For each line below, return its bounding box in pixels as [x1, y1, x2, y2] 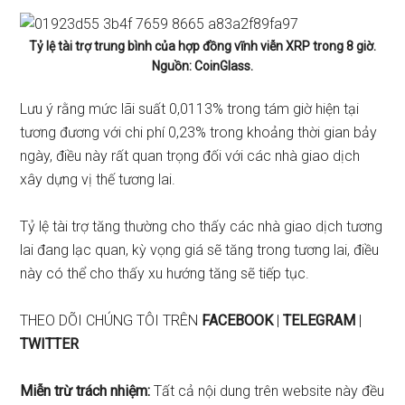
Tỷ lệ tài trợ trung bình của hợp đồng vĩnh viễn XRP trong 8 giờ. [29, 39, 376, 53]
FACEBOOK [202, 312, 274, 329]
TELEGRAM [283, 312, 356, 329]
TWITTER [20, 335, 80, 353]
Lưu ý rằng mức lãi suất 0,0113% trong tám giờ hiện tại [20, 100, 360, 118]
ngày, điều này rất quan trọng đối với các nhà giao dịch [20, 147, 361, 165]
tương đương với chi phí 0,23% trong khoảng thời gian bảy [20, 124, 378, 141]
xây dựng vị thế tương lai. [20, 171, 176, 188]
